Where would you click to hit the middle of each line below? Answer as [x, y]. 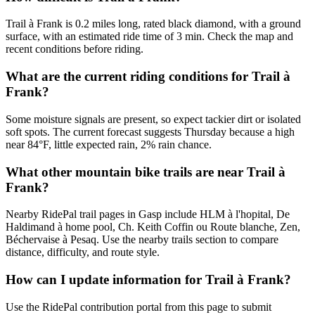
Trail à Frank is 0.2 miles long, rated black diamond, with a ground [153, 24]
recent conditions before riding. [75, 49]
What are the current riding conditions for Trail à [148, 77]
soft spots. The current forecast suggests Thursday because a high [150, 131]
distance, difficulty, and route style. [83, 252]
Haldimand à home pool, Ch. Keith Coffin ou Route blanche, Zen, [153, 227]
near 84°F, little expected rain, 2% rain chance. [109, 144]
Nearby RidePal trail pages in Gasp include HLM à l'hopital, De [148, 214]
